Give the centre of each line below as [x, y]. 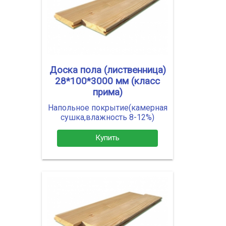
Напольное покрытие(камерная [107, 107]
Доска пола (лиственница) [107, 70]
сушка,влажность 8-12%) [107, 117]
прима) [107, 92]
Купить [107, 138]
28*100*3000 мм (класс [107, 81]
